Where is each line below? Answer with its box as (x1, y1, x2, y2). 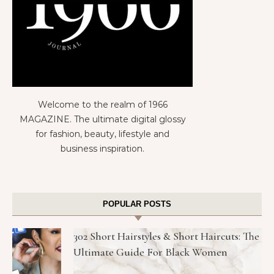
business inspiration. (61, 143, 144, 155)
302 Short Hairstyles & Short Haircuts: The (73, 229, 259, 243)
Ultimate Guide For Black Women (73, 245, 228, 259)
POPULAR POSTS (103, 199, 171, 209)
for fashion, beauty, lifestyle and (35, 128, 169, 140)
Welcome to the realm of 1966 (37, 99, 168, 111)
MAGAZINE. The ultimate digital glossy (19, 114, 186, 125)
